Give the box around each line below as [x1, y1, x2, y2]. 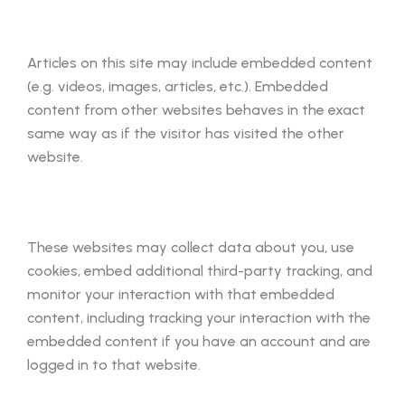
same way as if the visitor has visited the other [27, 125, 344, 142]
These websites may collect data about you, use [27, 239, 354, 256]
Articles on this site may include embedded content [27, 54, 372, 71]
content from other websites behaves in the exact [27, 101, 365, 118]
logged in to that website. [27, 356, 201, 373]
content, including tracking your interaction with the [27, 309, 371, 326]
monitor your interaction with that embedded [27, 286, 334, 303]
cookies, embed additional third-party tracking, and [27, 262, 372, 279]
